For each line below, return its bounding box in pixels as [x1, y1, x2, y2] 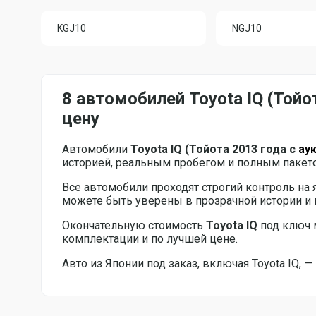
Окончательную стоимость [62, 218, 206, 232]
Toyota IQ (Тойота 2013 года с [130, 142, 298, 156]
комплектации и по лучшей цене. [62, 231, 238, 245]
